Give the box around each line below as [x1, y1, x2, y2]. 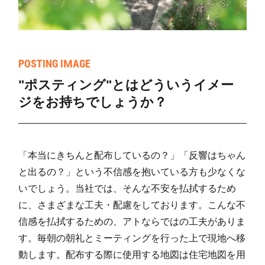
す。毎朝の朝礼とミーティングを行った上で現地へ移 [18, 233, 246, 244]
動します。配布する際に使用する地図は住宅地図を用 [18, 250, 246, 260]
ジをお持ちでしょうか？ [18, 95, 167, 110]
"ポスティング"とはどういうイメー [18, 77, 234, 93]
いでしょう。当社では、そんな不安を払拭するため [18, 183, 237, 194]
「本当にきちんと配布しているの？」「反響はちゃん [18, 150, 246, 161]
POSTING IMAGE [18, 57, 91, 70]
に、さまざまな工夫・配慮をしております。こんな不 [18, 200, 246, 211]
